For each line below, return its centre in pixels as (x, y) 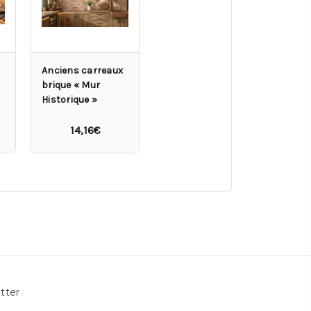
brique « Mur (71, 85)
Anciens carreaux (82, 70)
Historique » (69, 99)
